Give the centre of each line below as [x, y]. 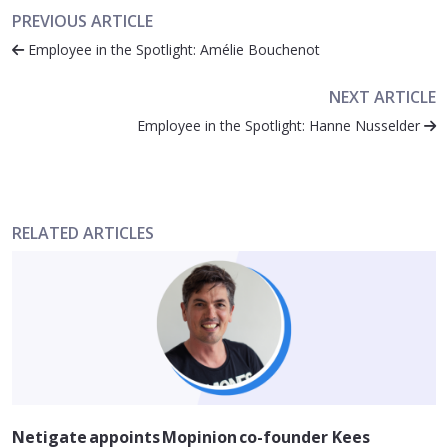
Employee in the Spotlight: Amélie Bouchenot [172, 50]
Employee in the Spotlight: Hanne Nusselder [280, 126]
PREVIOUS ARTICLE [82, 21]
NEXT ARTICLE [382, 97]
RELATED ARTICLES [83, 233]
